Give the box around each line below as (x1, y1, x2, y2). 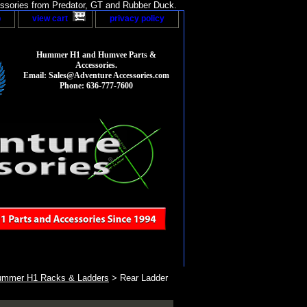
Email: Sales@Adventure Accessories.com (23, 71, 169, 81)
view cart (32, 14, 68, 23)
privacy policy (110, 14, 164, 23)
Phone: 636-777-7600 (60, 81, 133, 91)
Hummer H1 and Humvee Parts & (36, 50, 156, 60)
